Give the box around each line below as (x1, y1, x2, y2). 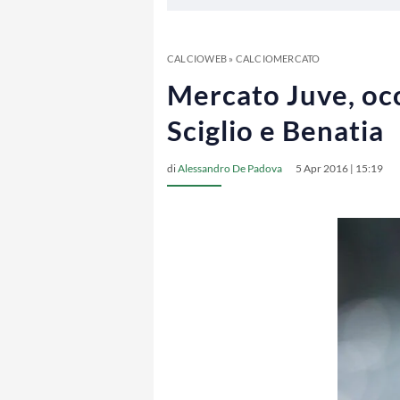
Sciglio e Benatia (167, 113, 384, 147)
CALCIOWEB (167, 53, 227, 64)
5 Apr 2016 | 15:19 (296, 162, 383, 175)
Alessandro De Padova (178, 162, 282, 175)
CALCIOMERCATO (235, 53, 321, 64)
